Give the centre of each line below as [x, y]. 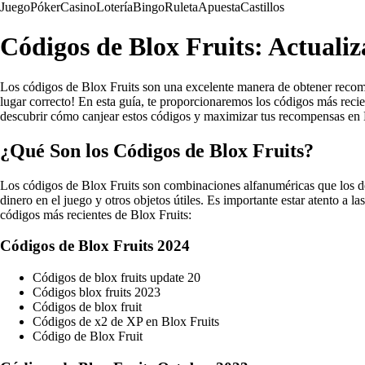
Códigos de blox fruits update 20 [117, 278]
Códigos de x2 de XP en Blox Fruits [126, 322]
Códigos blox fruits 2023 [97, 292]
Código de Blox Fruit [88, 336]
